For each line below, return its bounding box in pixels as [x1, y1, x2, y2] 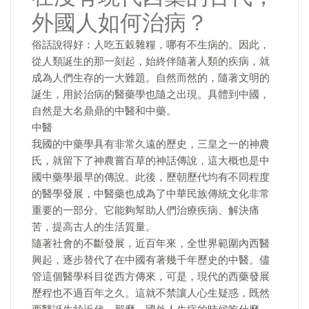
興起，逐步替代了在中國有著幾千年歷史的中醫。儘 [32, 254, 270, 266]
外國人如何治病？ [32, 8, 208, 38]
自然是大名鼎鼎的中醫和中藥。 [32, 105, 177, 117]
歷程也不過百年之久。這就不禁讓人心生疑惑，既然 [32, 287, 270, 299]
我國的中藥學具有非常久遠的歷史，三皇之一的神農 [32, 138, 270, 150]
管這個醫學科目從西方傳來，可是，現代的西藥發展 [32, 270, 270, 283]
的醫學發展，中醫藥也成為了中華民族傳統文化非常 [32, 188, 270, 200]
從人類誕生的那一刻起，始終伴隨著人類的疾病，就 [32, 55, 270, 68]
